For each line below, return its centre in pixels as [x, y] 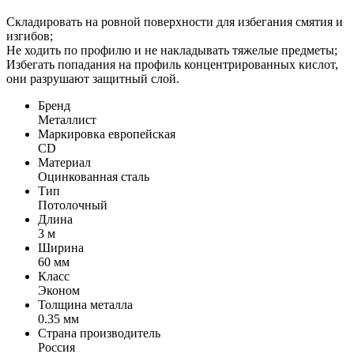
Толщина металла [85, 304]
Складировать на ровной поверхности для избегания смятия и [175, 21]
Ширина [61, 247]
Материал [64, 162]
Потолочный [73, 205]
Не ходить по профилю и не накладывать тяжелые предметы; [172, 50]
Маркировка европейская [107, 134]
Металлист [67, 119]
